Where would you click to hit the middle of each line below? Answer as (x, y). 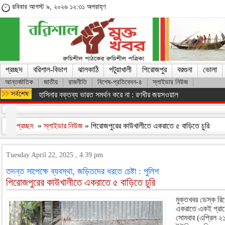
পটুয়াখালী (120, 70)
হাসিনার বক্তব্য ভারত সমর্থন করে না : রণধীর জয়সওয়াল (108, 95)
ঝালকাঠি (88, 70)
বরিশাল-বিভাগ (50, 70)
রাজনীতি (78, 82)
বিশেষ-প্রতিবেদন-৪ (120, 82)
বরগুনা (185, 70)
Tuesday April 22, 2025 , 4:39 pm (54, 155)
